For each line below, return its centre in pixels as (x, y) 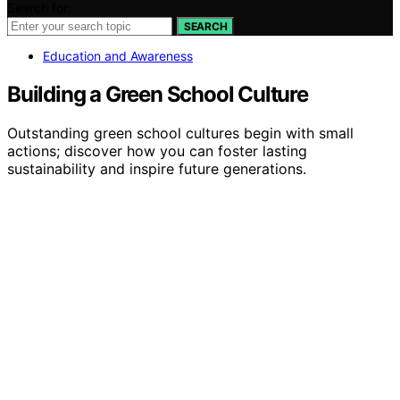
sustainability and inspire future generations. (157, 169)
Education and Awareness (118, 55)
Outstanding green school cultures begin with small (180, 133)
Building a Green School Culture (158, 94)
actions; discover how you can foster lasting (157, 151)
